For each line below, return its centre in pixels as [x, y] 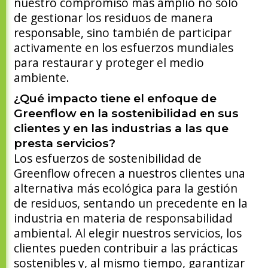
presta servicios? [65, 143]
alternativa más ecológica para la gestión [126, 188]
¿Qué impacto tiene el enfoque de [115, 98]
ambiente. [42, 78]
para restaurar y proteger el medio [109, 63]
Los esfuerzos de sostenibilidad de [108, 159]
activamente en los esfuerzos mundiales [124, 48]
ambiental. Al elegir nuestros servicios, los [128, 233]
